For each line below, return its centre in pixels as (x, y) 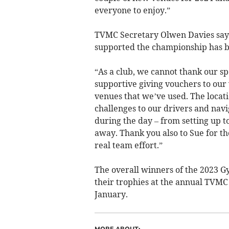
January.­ (111, 194)
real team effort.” (128, 145)
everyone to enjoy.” (132, 10)
